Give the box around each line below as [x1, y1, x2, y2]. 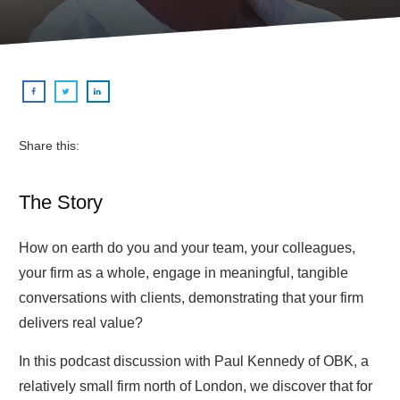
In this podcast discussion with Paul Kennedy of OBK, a [19, 353, 369, 369]
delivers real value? [19, 314, 143, 330]
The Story [19, 190, 103, 213]
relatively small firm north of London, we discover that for [19, 378, 372, 394]
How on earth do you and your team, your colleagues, [19, 239, 355, 255]
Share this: [19, 137, 79, 153]
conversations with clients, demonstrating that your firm [19, 289, 363, 305]
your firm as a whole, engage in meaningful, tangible [19, 264, 348, 280]
